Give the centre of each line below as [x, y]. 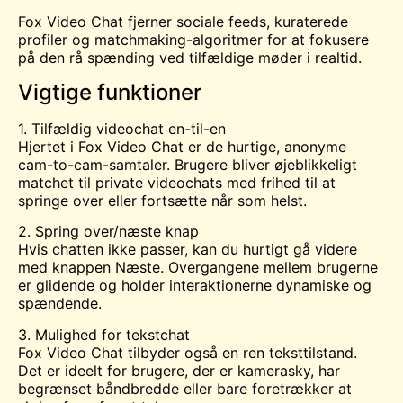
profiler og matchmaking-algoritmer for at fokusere [193, 40]
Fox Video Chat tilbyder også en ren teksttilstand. [188, 352]
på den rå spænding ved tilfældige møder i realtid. [190, 58]
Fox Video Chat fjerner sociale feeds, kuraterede [183, 22]
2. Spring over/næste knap [108, 232]
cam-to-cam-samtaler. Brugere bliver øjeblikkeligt [188, 164]
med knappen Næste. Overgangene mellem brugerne [198, 268]
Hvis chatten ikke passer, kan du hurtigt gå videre [188, 250]
